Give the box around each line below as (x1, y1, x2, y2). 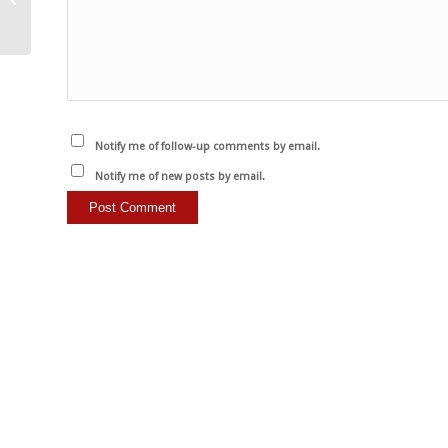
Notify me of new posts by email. (94, 170, 265, 184)
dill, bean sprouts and (35, 5, 159, 20)
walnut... (35, 26, 82, 41)
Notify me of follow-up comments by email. (94, 140, 320, 154)
